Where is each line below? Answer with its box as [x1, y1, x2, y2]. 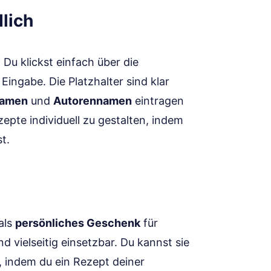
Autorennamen [53, 94, 132, 107]
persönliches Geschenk [15, 217, 140, 229]
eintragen [132, 94, 184, 107]
